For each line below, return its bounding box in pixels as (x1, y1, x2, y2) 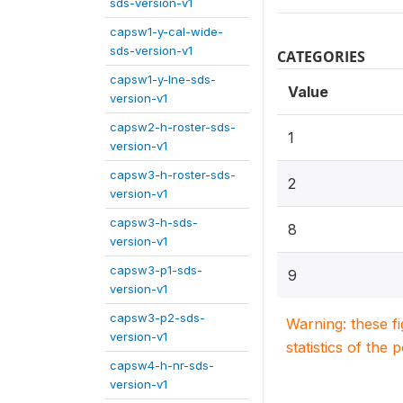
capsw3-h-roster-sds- (110, 167, 236, 182)
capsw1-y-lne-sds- (110, 72, 216, 86)
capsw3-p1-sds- (110, 263, 202, 277)
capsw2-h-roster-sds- (110, 120, 236, 134)
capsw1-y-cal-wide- (110, 24, 223, 39)
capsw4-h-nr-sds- (110, 358, 214, 372)
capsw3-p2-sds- (110, 310, 205, 325)
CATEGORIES (277, 47, 365, 67)
